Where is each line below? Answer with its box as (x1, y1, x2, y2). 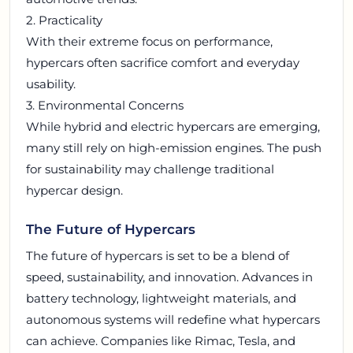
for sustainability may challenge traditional (26, 162, 274, 177)
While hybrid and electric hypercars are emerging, (26, 119, 320, 135)
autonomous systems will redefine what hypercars (26, 311, 320, 327)
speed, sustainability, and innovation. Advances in (26, 269, 313, 284)
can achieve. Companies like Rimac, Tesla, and (26, 333, 295, 348)
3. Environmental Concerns (26, 98, 184, 113)
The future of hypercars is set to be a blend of (26, 247, 289, 263)
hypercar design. (26, 183, 123, 199)
